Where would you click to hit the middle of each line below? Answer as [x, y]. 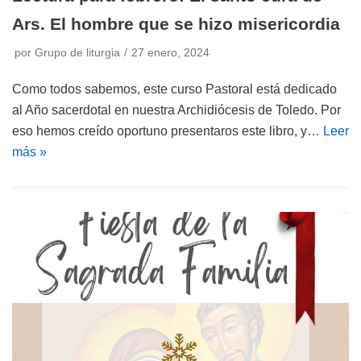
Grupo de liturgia [77, 53]
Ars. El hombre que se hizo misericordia [176, 24]
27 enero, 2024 [170, 53]
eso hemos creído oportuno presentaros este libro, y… [168, 131]
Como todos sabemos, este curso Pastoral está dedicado [174, 89]
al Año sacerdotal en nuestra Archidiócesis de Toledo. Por [176, 110]
